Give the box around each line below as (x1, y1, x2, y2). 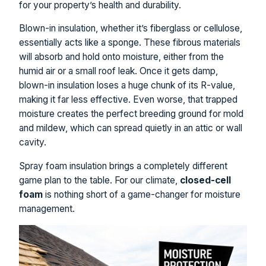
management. (19, 202, 75, 214)
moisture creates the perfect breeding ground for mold (19, 108, 243, 120)
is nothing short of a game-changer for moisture (43, 188, 240, 200)
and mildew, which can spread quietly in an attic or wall (19, 122, 242, 134)
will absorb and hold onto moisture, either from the (19, 51, 224, 63)
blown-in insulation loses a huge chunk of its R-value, (19, 80, 235, 91)
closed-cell (180, 174, 231, 186)
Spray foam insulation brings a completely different (19, 160, 227, 172)
